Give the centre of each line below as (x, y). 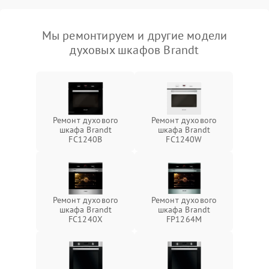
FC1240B (86, 140)
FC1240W (184, 140)
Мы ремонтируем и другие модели (134, 36)
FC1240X (86, 219)
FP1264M (184, 219)
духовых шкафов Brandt (134, 50)
